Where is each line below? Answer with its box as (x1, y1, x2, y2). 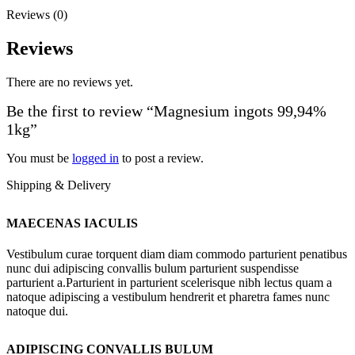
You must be (6, 151, 72, 165)
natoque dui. (6, 304, 68, 319)
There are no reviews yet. (6, 74, 133, 89)
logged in (72, 151, 119, 165)
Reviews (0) (6, 7, 67, 21)
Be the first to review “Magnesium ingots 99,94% (6, 101, 326, 120)
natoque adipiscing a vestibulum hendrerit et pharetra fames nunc (6, 290, 330, 304)
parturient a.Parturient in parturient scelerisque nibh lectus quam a (6, 276, 332, 290)
